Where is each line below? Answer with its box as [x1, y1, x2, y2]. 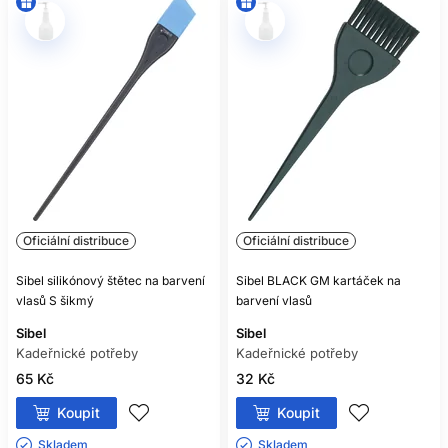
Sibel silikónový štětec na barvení [16, 273, 205, 288]
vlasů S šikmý [16, 293, 94, 308]
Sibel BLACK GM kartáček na [236, 273, 401, 288]
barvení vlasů [236, 293, 312, 308]
